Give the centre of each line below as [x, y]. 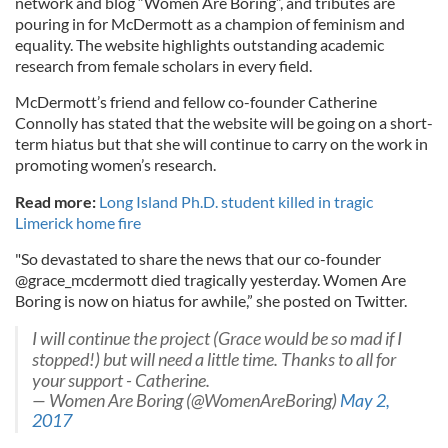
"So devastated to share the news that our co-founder [198, 258]
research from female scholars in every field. [163, 65]
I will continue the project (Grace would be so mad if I [217, 338]
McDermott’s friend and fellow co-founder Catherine [196, 101]
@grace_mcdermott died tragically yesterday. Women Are [210, 279]
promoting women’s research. [115, 164]
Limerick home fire [78, 222]
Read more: [55, 201]
